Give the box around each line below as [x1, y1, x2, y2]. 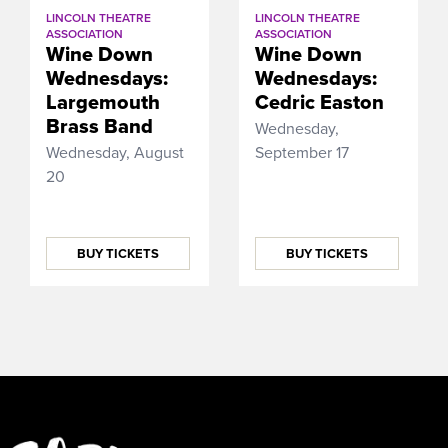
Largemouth [46, 87, 160, 118]
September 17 [255, 141, 349, 165]
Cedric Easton [255, 87, 384, 118]
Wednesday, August [46, 141, 184, 165]
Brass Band [46, 111, 153, 142]
